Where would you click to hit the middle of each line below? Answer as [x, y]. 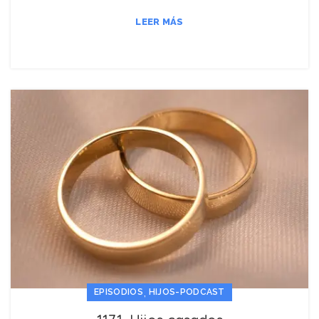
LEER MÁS [159, 22]
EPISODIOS [119, 292]
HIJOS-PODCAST [187, 292]
